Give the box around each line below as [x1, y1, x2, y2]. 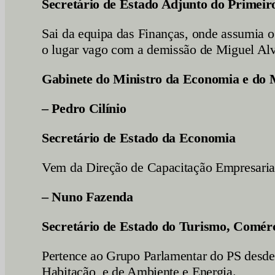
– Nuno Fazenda [42, 189, 133, 204]
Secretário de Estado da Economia [42, 130, 236, 145]
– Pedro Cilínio [42, 101, 126, 116]
